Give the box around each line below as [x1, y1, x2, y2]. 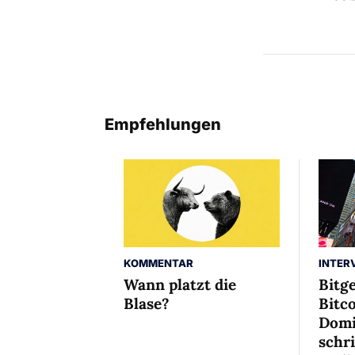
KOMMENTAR [124, 257, 193, 270]
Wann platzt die [124, 275, 236, 295]
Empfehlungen [105, 115, 221, 135]
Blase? [124, 294, 170, 314]
